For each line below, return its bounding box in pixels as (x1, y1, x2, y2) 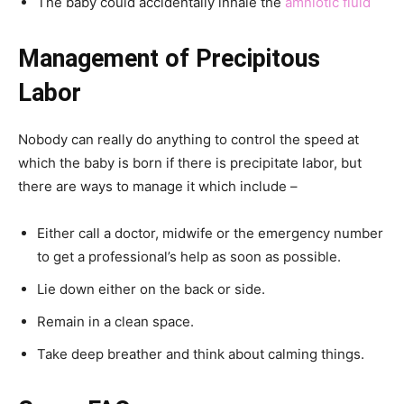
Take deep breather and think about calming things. (37, 344, 364, 363)
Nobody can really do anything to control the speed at (18, 130, 359, 148)
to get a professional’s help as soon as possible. (37, 247, 341, 265)
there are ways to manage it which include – (18, 177, 298, 195)
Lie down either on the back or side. (37, 280, 265, 298)
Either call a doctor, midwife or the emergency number (37, 224, 383, 242)
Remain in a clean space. (37, 312, 194, 330)
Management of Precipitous (18, 43, 320, 73)
